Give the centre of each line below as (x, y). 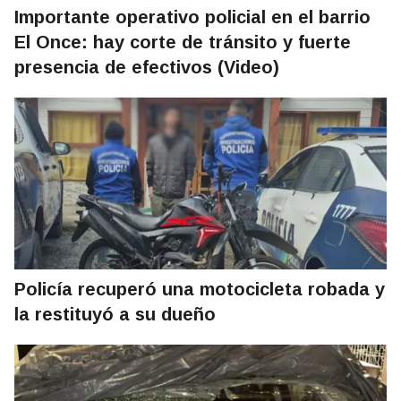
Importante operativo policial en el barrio (192, 17)
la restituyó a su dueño (115, 315)
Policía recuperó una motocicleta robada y (200, 290)
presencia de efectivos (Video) (147, 68)
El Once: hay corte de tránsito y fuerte (183, 43)
